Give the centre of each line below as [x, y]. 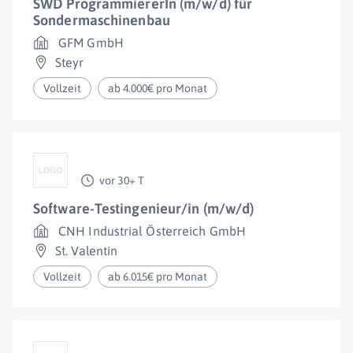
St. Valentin [87, 251]
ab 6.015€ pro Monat [158, 277]
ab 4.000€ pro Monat [158, 88]
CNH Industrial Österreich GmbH [152, 231]
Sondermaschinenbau [102, 20]
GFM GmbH [91, 43]
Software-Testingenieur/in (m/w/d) [144, 208]
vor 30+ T [122, 180]
